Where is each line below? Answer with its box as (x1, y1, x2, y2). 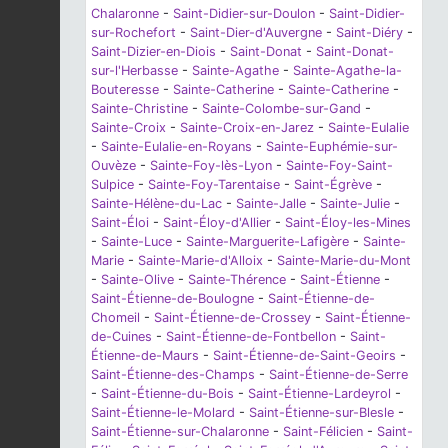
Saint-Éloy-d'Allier (163, 214, 271, 230)
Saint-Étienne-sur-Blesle (249, 404, 394, 420)
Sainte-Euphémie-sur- (266, 138, 398, 154)
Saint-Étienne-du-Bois (101, 385, 234, 401)
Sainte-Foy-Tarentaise (148, 176, 280, 192)
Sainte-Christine (91, 100, 188, 116)
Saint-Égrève (294, 176, 372, 192)
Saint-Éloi (91, 214, 149, 230)
